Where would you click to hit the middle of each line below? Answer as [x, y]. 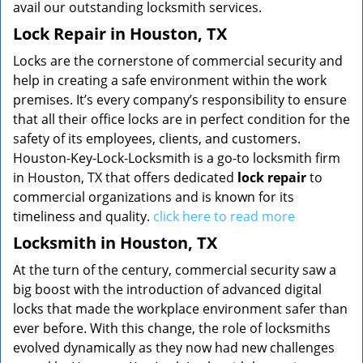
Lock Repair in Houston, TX [120, 34]
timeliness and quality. [83, 216]
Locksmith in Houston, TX [115, 243]
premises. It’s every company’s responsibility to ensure [180, 100]
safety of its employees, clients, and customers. [157, 139]
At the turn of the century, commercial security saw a [175, 270]
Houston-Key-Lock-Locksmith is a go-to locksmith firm [177, 158]
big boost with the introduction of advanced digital [167, 289]
